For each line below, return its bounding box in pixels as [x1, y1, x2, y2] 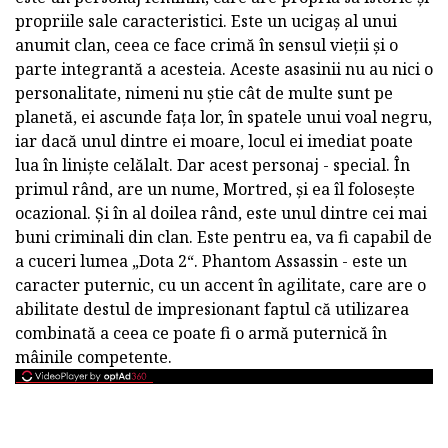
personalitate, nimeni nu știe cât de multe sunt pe [15, 81, 393, 104]
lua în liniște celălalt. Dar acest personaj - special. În [15, 153, 410, 176]
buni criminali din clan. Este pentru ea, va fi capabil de [15, 225, 432, 248]
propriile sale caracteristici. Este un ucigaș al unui [15, 9, 397, 32]
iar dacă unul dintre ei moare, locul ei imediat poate [15, 129, 413, 152]
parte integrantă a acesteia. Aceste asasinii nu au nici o [15, 57, 433, 80]
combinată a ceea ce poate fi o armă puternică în [15, 321, 387, 344]
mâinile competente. [15, 345, 172, 368]
